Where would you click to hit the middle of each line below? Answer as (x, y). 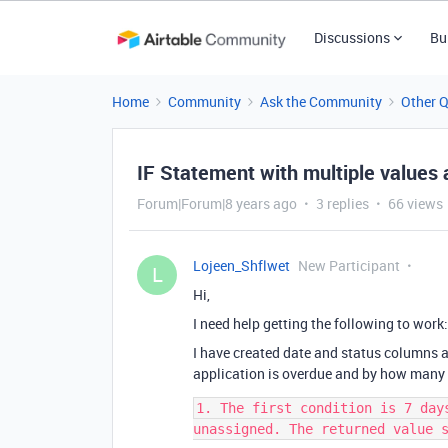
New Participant (349, 265)
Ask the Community (321, 101)
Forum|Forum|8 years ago (217, 203)
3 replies (342, 203)
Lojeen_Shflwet (241, 265)
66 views (415, 203)
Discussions (351, 37)
